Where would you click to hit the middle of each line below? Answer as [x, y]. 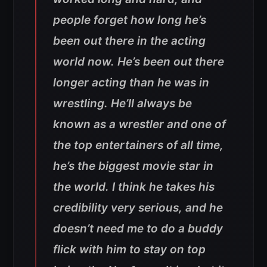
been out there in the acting [129, 41]
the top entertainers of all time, [138, 145]
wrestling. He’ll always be [122, 103]
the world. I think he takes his [134, 187]
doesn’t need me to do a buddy [138, 228]
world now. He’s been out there [139, 61]
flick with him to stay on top [129, 249]
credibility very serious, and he [138, 207]
